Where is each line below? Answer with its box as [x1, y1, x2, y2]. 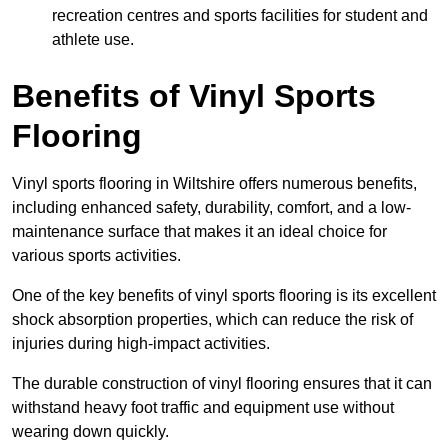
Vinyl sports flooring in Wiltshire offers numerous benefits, [12, 174, 417, 192]
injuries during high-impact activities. [12, 334, 270, 352]
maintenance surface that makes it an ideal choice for [12, 222, 387, 240]
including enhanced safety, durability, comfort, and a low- [12, 198, 411, 216]
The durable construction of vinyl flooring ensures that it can [12, 374, 432, 392]
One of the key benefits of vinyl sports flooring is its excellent [12, 286, 436, 304]
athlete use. [52, 30, 134, 48]
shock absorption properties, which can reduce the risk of [12, 310, 413, 328]
